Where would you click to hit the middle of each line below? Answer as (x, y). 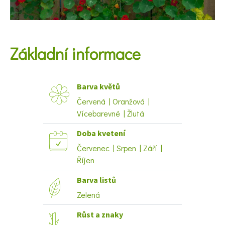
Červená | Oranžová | (113, 101)
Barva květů (98, 86)
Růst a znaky (100, 214)
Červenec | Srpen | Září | (120, 148)
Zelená (88, 194)
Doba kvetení (101, 133)
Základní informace (75, 53)
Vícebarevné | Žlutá (110, 113)
